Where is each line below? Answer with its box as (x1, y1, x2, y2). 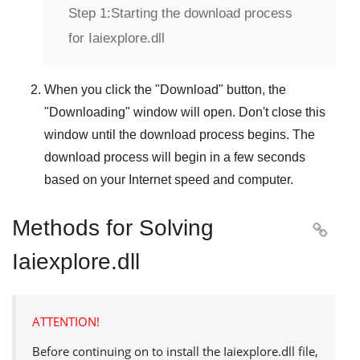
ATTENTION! (32, 313, 100, 329)
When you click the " (44, 82, 160, 96)
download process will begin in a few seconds (44, 149, 305, 164)
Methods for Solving (12, 215, 214, 240)
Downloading (49, 104, 125, 119)
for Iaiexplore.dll (68, 30, 165, 46)
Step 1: (68, 5, 111, 21)
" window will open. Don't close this (125, 104, 325, 119)
